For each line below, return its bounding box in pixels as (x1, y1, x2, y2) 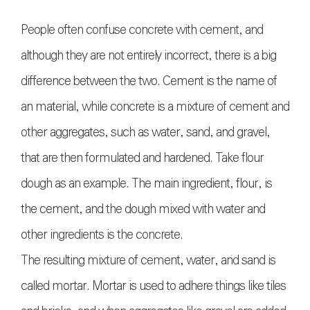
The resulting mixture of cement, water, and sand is (21, 250, 275, 271)
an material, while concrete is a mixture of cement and (21, 97, 289, 117)
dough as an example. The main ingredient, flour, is (21, 174, 272, 194)
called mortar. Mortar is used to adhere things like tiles (21, 276, 286, 296)
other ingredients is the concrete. (21, 225, 183, 245)
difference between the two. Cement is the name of (21, 71, 277, 91)
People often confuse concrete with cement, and (21, 20, 263, 40)
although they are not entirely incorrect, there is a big (21, 46, 276, 66)
